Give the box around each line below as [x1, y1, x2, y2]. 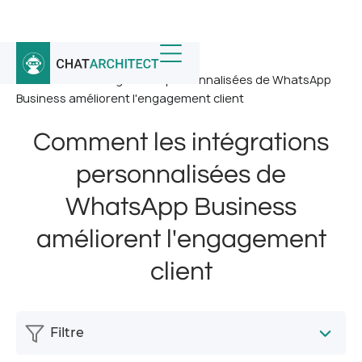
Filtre [50, 325, 84, 340]
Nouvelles [67, 53, 121, 69]
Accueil [16, 53, 56, 69]
